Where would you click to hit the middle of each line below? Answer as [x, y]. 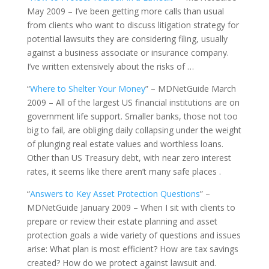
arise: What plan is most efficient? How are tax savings [132, 249]
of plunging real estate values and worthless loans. [125, 144]
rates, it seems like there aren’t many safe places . [124, 171]
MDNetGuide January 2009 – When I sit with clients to [131, 207]
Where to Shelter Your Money [87, 89]
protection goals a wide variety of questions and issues [134, 235]
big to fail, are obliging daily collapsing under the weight [134, 130]
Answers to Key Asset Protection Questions [115, 194]
